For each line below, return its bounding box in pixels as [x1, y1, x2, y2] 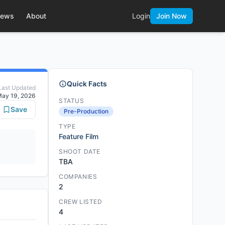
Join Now [156, 12, 187, 20]
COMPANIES [59, 173, 97, 180]
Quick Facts [67, 79, 107, 88]
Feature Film [59, 132, 98, 141]
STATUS [59, 97, 84, 104]
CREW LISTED [59, 198, 102, 205]
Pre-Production [64, 107, 108, 115]
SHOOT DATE [59, 148, 100, 155]
